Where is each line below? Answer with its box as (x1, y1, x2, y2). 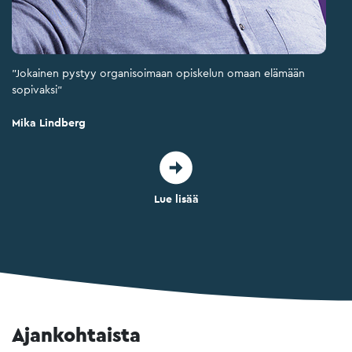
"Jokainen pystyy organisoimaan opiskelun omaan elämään (12, 66, 305, 80)
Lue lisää (153, 191, 199, 206)
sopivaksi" (12, 82, 62, 97)
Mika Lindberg (12, 115, 86, 130)
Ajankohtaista (12, 321, 141, 347)
